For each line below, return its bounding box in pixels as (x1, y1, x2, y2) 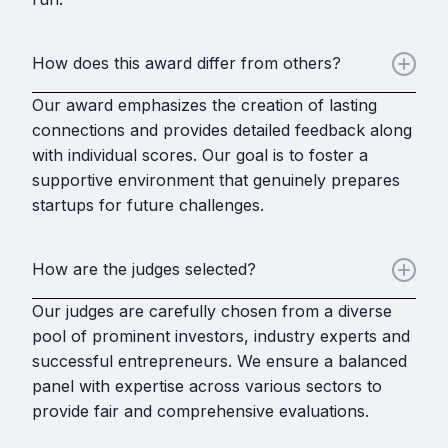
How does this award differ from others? (32, 53, 341, 74)
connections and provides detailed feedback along (32, 119, 412, 140)
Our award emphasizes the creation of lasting (32, 94, 377, 115)
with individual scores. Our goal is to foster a (32, 144, 368, 165)
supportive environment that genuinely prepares (32, 169, 400, 190)
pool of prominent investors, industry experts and (32, 325, 410, 346)
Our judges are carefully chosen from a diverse (32, 300, 392, 321)
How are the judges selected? (32, 259, 256, 280)
